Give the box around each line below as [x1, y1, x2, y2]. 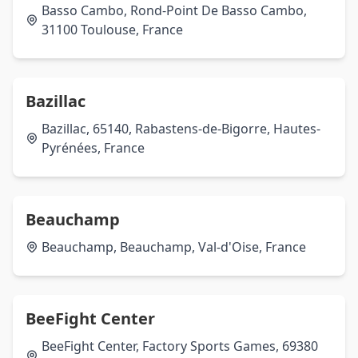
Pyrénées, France [42, 139, 145, 157]
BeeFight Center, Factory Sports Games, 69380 [42, 337, 318, 355]
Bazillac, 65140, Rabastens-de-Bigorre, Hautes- [42, 120, 320, 137]
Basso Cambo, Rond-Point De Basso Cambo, [42, 2, 307, 19]
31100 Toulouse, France [42, 21, 183, 38]
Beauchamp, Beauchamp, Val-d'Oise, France [42, 238, 306, 256]
